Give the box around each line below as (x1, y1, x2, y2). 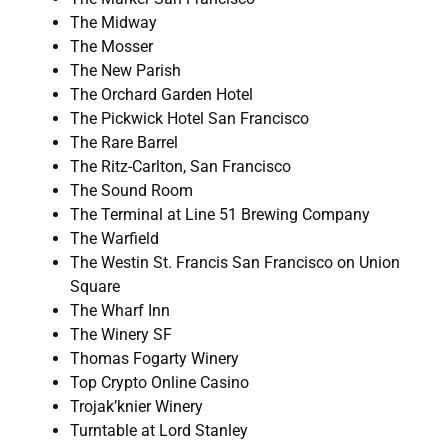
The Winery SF (70, 325, 172, 345)
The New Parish (70, 61, 181, 81)
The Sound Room (70, 181, 193, 201)
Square (70, 277, 120, 297)
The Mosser (70, 37, 153, 57)
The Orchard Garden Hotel (70, 85, 253, 105)
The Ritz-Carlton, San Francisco (70, 157, 291, 177)
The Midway (70, 13, 157, 33)
